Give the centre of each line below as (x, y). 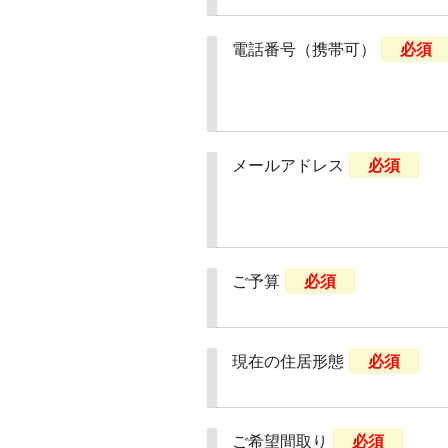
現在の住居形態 (288, 361)
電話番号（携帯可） (304, 48)
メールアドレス (288, 165)
